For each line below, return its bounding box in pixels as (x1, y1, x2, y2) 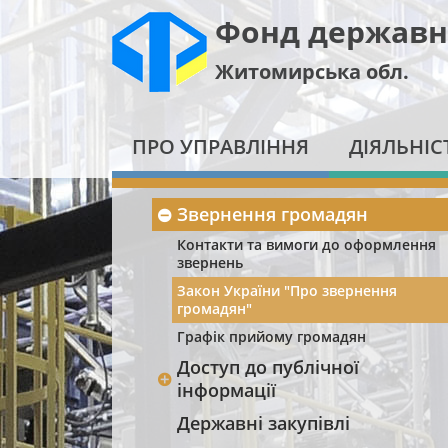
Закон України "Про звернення (177, 281, 397, 300)
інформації (177, 378, 276, 402)
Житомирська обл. (215, 58, 409, 85)
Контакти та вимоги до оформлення (177, 235, 436, 254)
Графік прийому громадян (177, 327, 366, 346)
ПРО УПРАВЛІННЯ (132, 133, 309, 160)
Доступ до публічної (177, 355, 359, 379)
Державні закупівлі (177, 411, 350, 435)
